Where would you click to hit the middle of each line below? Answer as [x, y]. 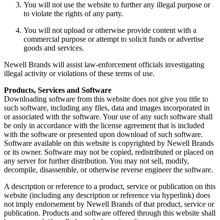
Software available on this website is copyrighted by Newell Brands [109, 143]
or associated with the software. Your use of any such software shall [108, 117]
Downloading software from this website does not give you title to [106, 99]
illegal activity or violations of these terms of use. [79, 74]
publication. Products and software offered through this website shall [110, 213]
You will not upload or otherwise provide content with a [110, 30]
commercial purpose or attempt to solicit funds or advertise [114, 39]
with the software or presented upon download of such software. [103, 135]
